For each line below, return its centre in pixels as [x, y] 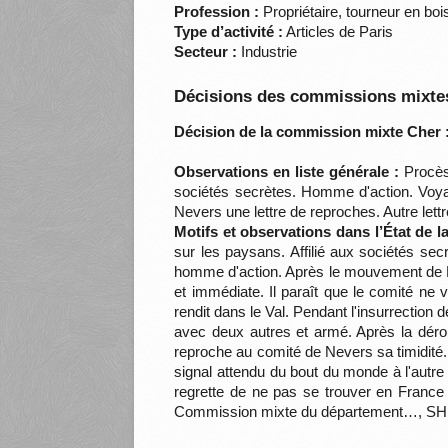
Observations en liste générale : [287, 172]
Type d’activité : [229, 32]
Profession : [217, 12]
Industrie [267, 52]
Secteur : [206, 52]
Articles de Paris [338, 32]
